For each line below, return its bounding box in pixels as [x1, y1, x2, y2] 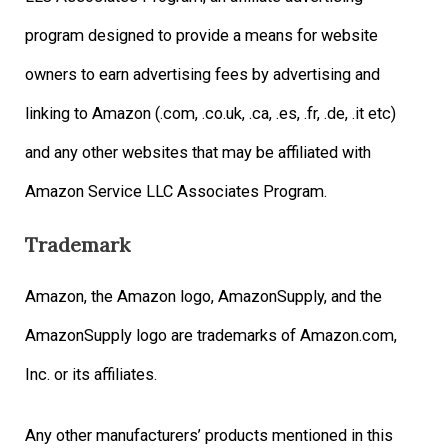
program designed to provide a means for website [25, 26, 379, 46]
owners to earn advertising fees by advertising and [25, 65, 381, 85]
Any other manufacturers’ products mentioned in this [25, 426, 394, 446]
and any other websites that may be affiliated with [25, 143, 372, 163]
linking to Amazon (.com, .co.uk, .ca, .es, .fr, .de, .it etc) [25, 104, 397, 124]
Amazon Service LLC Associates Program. [25, 182, 328, 202]
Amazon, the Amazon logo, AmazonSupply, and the [25, 287, 383, 307]
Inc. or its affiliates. [25, 365, 158, 385]
